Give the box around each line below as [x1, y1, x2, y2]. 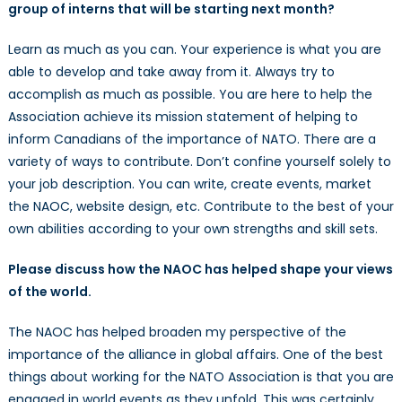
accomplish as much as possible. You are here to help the [7, 85, 372, 104]
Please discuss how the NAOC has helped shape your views [7, 260, 393, 279]
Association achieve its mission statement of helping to [7, 108, 358, 127]
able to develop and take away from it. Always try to [7, 63, 335, 82]
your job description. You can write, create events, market [7, 175, 371, 194]
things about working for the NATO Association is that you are [7, 368, 394, 387]
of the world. [7, 283, 92, 301]
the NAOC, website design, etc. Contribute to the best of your [7, 197, 394, 216]
